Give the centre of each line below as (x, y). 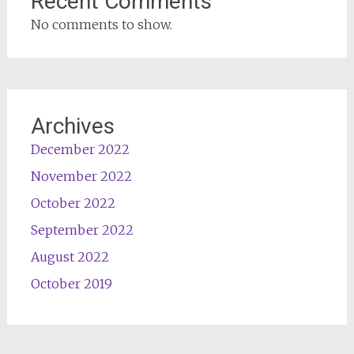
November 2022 (81, 176)
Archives (72, 126)
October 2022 (73, 203)
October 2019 (71, 284)
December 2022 (80, 149)
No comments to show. (101, 24)
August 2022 (70, 257)
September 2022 (82, 230)
